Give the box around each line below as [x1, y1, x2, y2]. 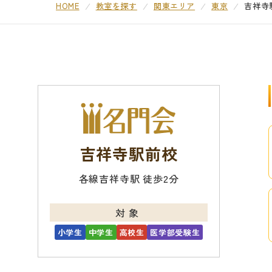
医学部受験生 [150, 226, 200, 238]
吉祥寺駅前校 [80, 141, 178, 165]
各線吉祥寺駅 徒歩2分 [78, 171, 179, 186]
